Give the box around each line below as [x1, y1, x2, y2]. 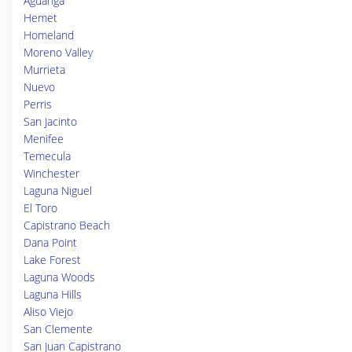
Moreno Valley [24, 45, 93, 60]
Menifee [24, 131, 64, 146]
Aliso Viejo [24, 304, 73, 319]
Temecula [24, 148, 71, 163]
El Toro [24, 200, 57, 215]
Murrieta [24, 62, 65, 77]
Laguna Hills [24, 287, 82, 302]
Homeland [24, 27, 74, 42]
